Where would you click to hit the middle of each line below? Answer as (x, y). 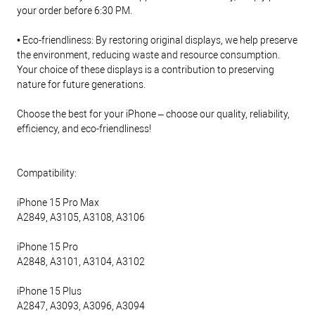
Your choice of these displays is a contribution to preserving (146, 70)
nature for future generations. (81, 85)
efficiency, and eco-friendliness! (84, 129)
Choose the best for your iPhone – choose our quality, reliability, (153, 114)
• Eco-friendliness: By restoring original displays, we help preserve (157, 40)
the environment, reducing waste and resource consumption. (148, 55)
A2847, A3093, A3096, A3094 (81, 306)
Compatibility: (47, 173)
